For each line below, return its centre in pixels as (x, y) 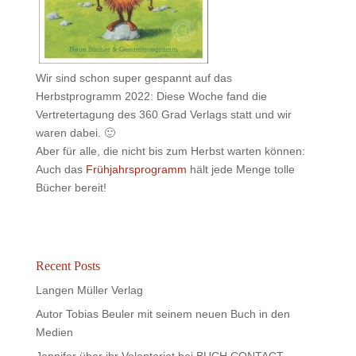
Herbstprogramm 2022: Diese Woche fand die (151, 96)
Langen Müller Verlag (89, 290)
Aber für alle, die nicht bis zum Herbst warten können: (170, 151)
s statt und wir (256, 114)
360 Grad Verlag (180, 114)
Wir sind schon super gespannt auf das (133, 78)
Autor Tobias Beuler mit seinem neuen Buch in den (163, 314)
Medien (54, 332)
